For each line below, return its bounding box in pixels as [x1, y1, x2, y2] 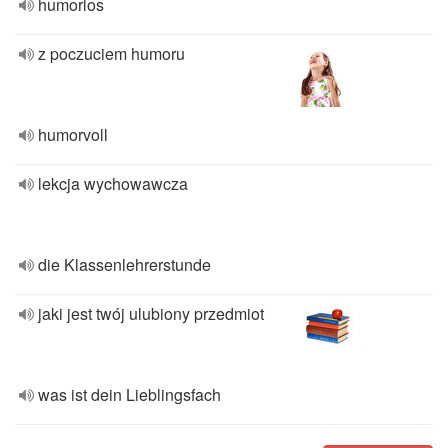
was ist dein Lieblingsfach [38, 383, 221, 406]
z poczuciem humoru [38, 42, 185, 65]
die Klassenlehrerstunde [38, 253, 211, 276]
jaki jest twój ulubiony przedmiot [38, 302, 264, 325]
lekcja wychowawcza [38, 172, 188, 195]
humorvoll [38, 123, 108, 146]
